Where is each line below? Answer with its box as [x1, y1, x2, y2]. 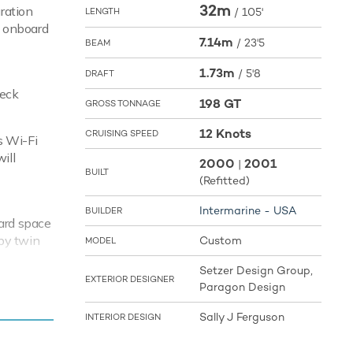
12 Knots [199, 125, 251, 143]
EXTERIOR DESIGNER [85, 273, 174, 285]
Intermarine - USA [199, 203, 296, 218]
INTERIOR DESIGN [85, 311, 161, 323]
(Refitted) [199, 173, 250, 188]
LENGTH [85, 6, 120, 17]
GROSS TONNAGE [85, 98, 161, 110]
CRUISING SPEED [85, 128, 158, 139]
